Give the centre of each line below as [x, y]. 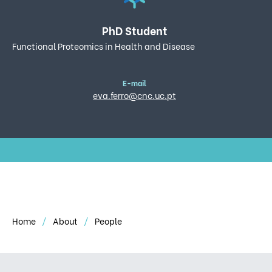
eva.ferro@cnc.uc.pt [134, 95]
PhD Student [134, 30]
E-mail [134, 83]
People [108, 221]
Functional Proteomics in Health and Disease [104, 46]
